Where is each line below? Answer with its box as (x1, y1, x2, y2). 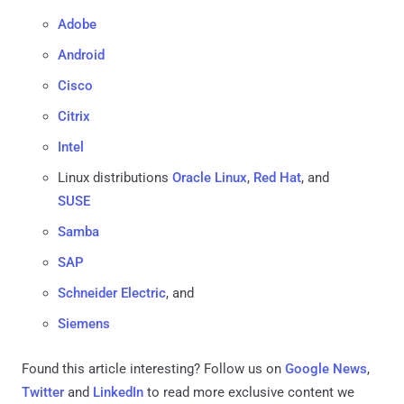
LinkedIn (93, 383, 143, 400)
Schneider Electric (58, 284, 166, 301)
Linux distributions (58, 169, 172, 186)
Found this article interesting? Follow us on (22, 360, 285, 377)
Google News (285, 360, 367, 377)
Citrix (58, 107, 90, 124)
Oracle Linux (172, 169, 247, 186)
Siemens (58, 315, 110, 332)
